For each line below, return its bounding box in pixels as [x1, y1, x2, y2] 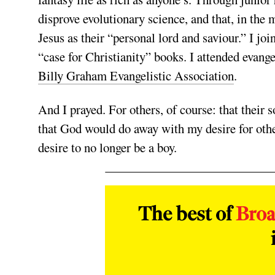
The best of [138, 206, 236, 225]
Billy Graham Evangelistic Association [38, 67, 234, 84]
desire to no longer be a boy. [38, 139, 181, 156]
